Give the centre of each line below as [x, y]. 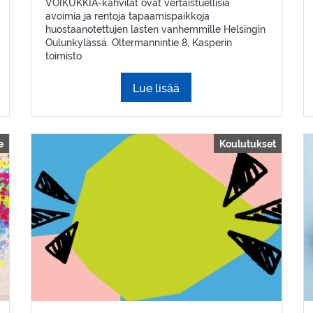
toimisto [63, 54]
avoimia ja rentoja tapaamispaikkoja [127, 15]
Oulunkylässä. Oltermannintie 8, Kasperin [138, 41]
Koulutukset [247, 143]
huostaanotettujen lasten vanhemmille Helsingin [155, 28]
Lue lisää [156, 87]
